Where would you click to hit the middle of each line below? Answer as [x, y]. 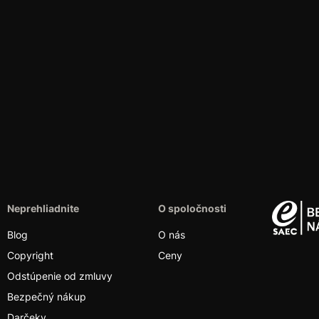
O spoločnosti [192, 208]
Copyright [30, 255]
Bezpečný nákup [47, 297]
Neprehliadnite [43, 208]
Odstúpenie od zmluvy [60, 276]
